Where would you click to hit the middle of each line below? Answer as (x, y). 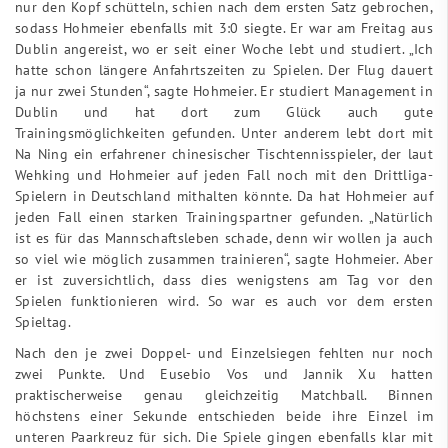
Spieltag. (43, 321)
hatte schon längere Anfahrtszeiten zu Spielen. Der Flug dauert (224, 69)
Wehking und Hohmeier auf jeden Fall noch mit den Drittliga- (224, 174)
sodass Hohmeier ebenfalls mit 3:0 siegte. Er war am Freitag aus (224, 27)
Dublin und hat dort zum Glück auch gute (224, 111)
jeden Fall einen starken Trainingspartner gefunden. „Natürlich (224, 216)
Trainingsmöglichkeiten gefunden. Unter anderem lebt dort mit (224, 132)
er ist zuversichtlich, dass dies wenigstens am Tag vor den (224, 279)
